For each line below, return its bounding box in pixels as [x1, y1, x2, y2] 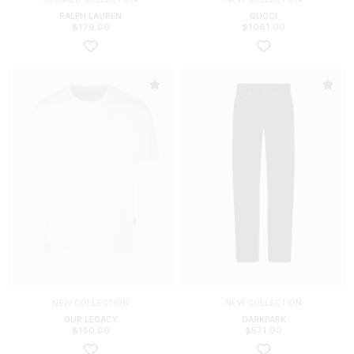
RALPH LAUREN [59, 9, 122, 21]
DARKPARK [241, 313, 286, 325]
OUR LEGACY [63, 313, 118, 325]
